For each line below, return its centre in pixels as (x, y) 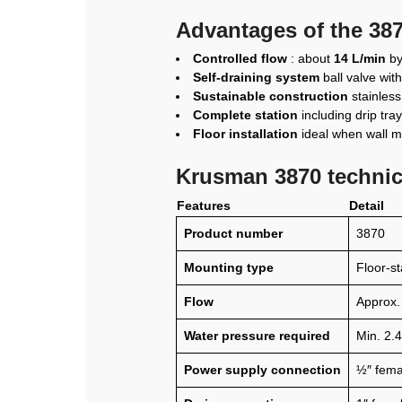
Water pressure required (257, 336)
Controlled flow (240, 59)
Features (204, 206)
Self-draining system (256, 78)
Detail (367, 206)
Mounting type (229, 268)
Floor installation (245, 134)
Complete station (245, 115)
